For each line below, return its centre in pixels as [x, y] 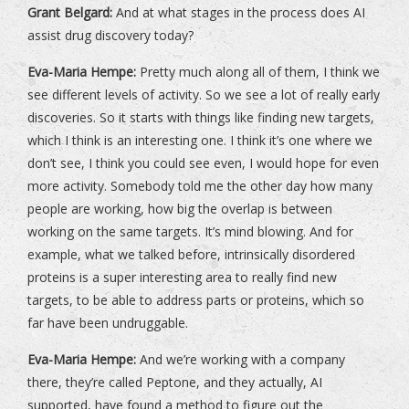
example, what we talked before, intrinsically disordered [191, 255]
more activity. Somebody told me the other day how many [200, 186]
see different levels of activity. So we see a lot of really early [204, 95]
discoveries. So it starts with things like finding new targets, [201, 118]
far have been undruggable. [108, 323]
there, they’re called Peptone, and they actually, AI [175, 383]
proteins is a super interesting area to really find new [182, 278]
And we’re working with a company [241, 360]
